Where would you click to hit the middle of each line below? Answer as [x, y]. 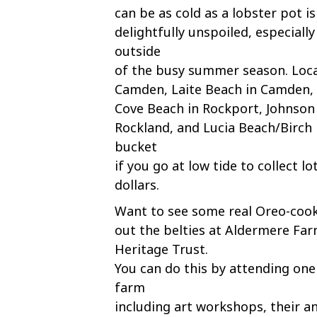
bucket [136, 146]
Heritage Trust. [161, 249]
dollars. [137, 185]
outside [138, 51]
